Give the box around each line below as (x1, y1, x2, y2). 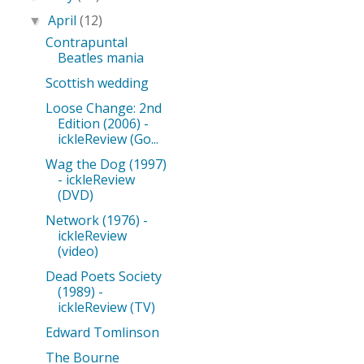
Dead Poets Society (45, 267, 162, 286)
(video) (57, 242, 98, 261)
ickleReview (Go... (57, 130, 158, 149)
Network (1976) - (45, 211, 148, 230)
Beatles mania (57, 49, 144, 67)
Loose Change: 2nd (45, 99, 162, 118)
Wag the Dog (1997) (45, 155, 167, 174)
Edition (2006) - (57, 115, 149, 133)
